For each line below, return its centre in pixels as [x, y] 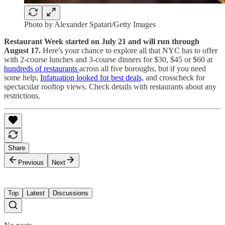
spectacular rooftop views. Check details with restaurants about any [110, 87]
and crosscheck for [174, 78]
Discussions [71, 193]
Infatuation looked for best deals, [92, 78]
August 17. [23, 51]
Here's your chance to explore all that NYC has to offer [130, 51]
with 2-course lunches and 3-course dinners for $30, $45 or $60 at [108, 60]
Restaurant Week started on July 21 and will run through [102, 42]
